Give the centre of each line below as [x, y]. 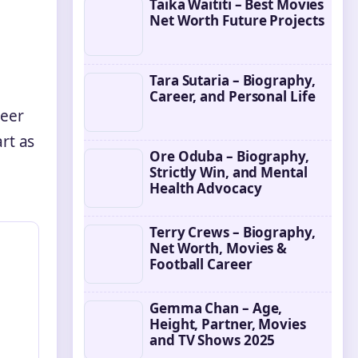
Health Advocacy [206, 188]
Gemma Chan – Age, [216, 308]
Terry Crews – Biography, [233, 232]
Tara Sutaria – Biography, [233, 80]
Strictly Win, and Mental [229, 172]
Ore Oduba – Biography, [229, 156]
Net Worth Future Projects [237, 20]
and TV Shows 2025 [213, 340]
